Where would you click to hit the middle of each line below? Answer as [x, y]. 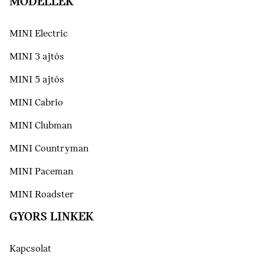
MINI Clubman [41, 126]
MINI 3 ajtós [37, 57]
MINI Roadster [42, 195]
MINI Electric [39, 34]
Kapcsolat [30, 249]
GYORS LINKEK [52, 217]
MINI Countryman [49, 149]
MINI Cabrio [36, 103]
